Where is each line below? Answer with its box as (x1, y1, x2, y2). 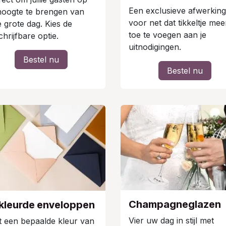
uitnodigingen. (129, 41, 181, 52)
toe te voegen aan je (129, 29, 206, 40)
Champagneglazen (129, 198, 221, 210)
